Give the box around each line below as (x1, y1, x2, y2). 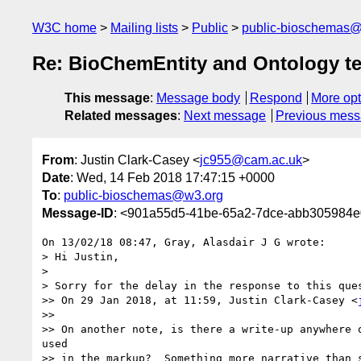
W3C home (32, 21, 97, 35)
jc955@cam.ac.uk (200, 152, 302, 167)
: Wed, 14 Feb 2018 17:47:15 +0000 (70, 170, 275, 185)
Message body (156, 91, 240, 106)
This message (64, 91, 150, 106)
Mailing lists (110, 21, 178, 35)
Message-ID (42, 205, 114, 220)
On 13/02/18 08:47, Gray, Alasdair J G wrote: (42, 235, 326, 248)
